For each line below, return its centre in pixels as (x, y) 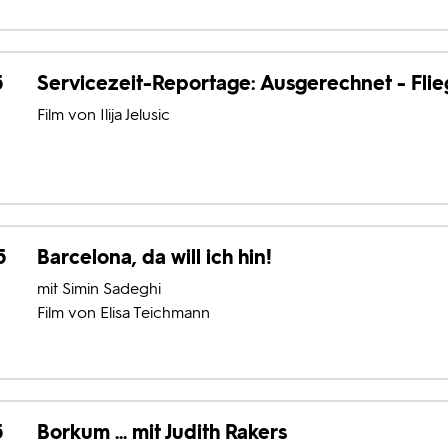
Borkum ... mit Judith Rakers (161, 432)
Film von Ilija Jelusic (103, 114)
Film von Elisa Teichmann (123, 313)
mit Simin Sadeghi (98, 289)
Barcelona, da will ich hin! (154, 257)
